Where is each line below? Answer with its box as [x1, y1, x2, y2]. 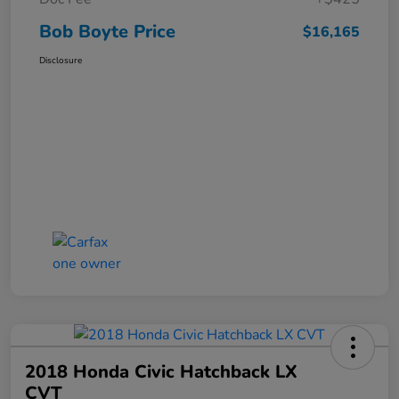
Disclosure [39, 53, 82, 67]
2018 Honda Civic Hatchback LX [25, 359, 297, 384]
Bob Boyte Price [39, 19, 175, 44]
